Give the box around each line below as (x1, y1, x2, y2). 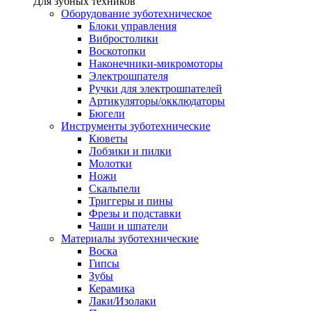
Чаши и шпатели (89, 219, 168, 232)
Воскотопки (89, 44, 146, 57)
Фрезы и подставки (89, 207, 181, 219)
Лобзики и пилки (89, 144, 171, 157)
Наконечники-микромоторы (89, 57, 223, 69)
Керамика (89, 282, 135, 294)
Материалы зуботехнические (61, 232, 199, 244)
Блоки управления (89, 19, 176, 32)
